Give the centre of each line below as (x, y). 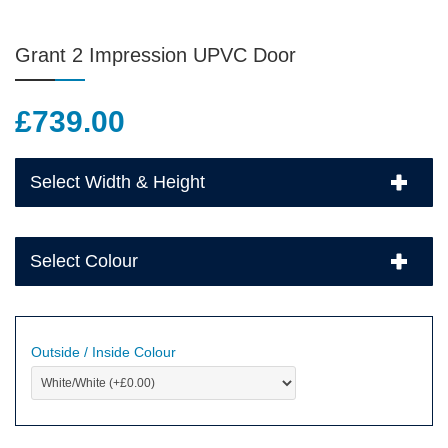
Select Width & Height (117, 181)
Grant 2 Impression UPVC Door (155, 54)
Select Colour (84, 260)
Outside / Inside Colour (103, 351)
